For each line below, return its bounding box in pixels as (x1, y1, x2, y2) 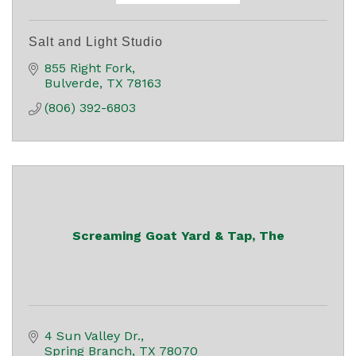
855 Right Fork (44, 60, 132, 75)
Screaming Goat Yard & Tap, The (72, 227, 284, 243)
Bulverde (44, 75, 99, 91)
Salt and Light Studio (29, 34, 163, 48)
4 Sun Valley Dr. (44, 327, 141, 343)
